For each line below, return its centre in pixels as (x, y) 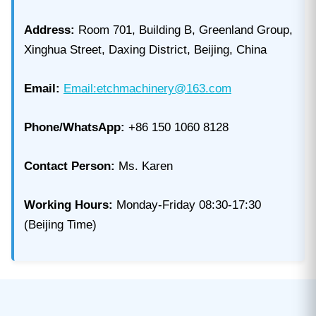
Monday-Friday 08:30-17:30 (187, 205)
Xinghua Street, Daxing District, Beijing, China (145, 49)
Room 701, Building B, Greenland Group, (184, 30)
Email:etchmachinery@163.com (147, 88)
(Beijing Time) (60, 224)
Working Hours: (68, 205)
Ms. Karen (144, 166)
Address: (49, 30)
